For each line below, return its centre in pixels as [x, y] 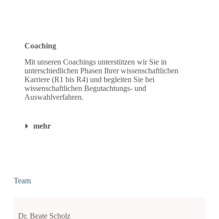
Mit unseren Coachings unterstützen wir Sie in [95, 62]
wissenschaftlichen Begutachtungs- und [85, 88]
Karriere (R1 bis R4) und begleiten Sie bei [89, 80]
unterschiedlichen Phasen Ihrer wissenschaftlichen [101, 71]
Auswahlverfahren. [54, 97]
